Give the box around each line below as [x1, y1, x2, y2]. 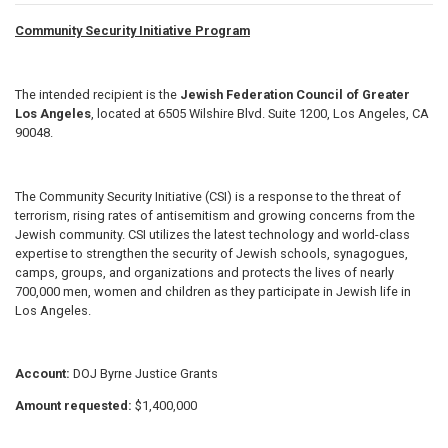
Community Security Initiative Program [15, 23, 250, 39]
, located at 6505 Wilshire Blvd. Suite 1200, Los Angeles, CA [91, 105, 429, 121]
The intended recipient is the [15, 86, 180, 102]
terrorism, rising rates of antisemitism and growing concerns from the [15, 207, 415, 223]
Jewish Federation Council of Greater [180, 86, 410, 102]
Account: [15, 366, 73, 382]
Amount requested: [15, 397, 135, 413]
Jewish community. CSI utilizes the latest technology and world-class [15, 226, 410, 242]
